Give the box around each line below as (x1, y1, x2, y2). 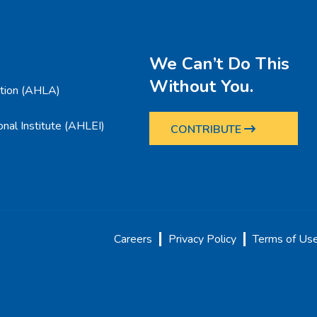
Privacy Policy (168, 231, 236, 248)
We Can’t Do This (149, 52, 289, 75)
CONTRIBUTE (170, 122, 245, 137)
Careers (113, 231, 152, 248)
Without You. (149, 75, 253, 98)
